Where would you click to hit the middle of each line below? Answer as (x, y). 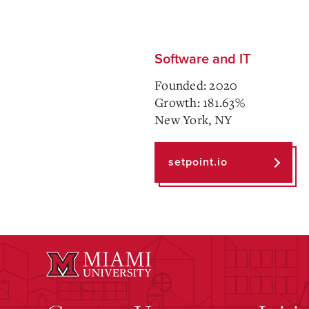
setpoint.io (198, 162)
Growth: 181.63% (200, 102)
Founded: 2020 (196, 85)
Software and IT (203, 59)
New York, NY (193, 119)
